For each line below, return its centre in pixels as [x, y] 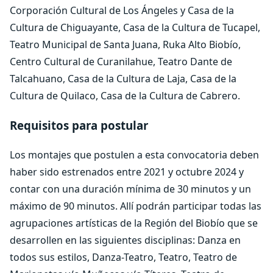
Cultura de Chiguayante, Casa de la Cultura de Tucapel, [135, 27]
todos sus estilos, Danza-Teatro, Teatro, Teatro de [123, 257]
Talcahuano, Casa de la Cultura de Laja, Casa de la [123, 79]
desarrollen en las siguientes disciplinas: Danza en [125, 240]
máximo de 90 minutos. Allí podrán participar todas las [136, 206]
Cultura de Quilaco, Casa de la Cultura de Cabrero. [125, 96]
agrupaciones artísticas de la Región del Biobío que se [134, 223]
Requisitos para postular [79, 125]
